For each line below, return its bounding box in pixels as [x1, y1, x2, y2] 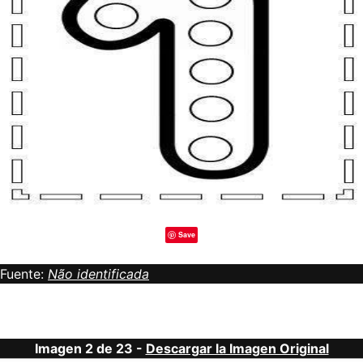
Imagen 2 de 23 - [34, 340, 146, 357]
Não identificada [48, 266, 149, 282]
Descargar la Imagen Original [145, 340, 329, 357]
